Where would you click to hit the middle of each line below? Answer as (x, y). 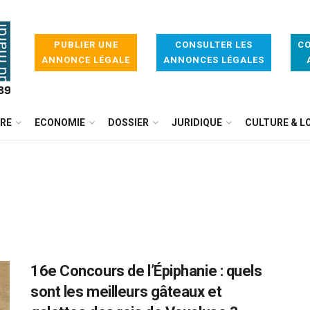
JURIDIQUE (197, 122)
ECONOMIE (60, 122)
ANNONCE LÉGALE (86, 60)
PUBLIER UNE (86, 45)
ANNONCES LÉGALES (214, 60)
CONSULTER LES (214, 45)
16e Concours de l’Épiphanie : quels (146, 271)
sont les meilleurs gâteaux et (126, 292)
